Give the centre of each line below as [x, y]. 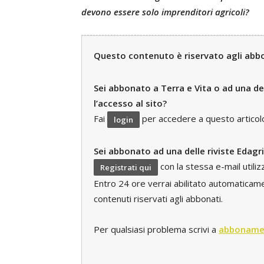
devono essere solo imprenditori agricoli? [165, 12]
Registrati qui [126, 167]
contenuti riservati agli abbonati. [158, 198]
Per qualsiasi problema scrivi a [156, 229]
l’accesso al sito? [130, 103]
